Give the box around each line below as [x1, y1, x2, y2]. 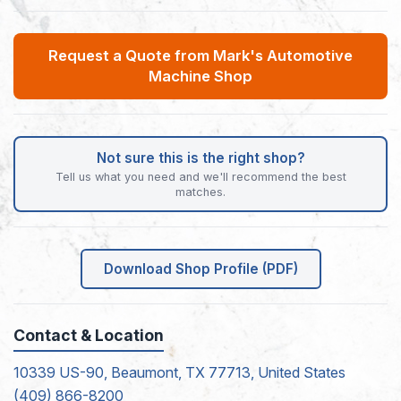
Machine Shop [149, 66, 252, 85]
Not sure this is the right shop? [96, 149, 305, 166]
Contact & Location [13, 325, 164, 345]
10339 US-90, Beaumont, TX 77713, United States [13, 363, 346, 381]
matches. [175, 184, 226, 199]
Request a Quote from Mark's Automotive [48, 46, 353, 64]
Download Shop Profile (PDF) [103, 260, 298, 277]
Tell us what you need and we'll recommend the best [55, 169, 346, 183]
